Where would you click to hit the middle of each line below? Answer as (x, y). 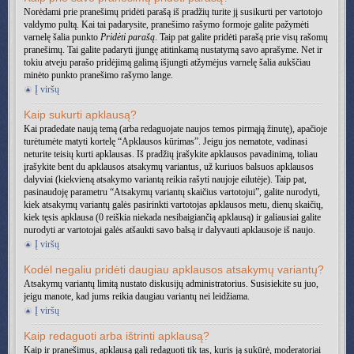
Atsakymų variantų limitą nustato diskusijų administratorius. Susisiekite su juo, (171, 284)
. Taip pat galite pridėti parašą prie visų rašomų (241, 37)
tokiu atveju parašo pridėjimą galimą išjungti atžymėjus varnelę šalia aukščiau (167, 62)
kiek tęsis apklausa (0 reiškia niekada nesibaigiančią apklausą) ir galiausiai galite (172, 217)
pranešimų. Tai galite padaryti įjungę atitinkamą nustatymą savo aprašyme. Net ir (173, 50)
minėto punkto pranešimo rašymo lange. (98, 75)
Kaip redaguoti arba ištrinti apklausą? (117, 336)
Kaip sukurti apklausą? (80, 115)
